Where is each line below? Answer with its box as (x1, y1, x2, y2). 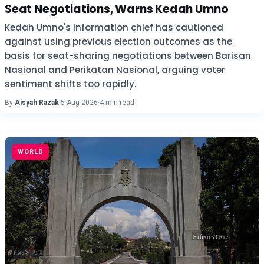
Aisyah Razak (15, 98, 59, 107)
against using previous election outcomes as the (5, 35, 232, 48)
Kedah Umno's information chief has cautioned (5, 21, 223, 34)
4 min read (100, 98, 134, 107)
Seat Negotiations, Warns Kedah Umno (5, 1, 229, 17)
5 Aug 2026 (61, 98, 98, 107)
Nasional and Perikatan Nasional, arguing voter (5, 64, 225, 76)
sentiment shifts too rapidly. (5, 78, 136, 90)
